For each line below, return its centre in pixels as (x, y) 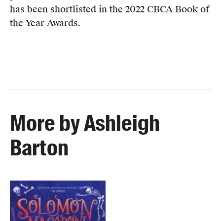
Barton (39, 148)
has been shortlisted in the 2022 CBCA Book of (110, 9)
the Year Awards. (45, 23)
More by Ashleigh (85, 123)
